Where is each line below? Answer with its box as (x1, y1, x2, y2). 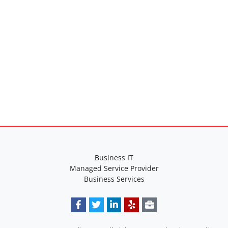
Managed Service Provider (69, 163, 159, 173)
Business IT (95, 153, 133, 162)
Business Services (83, 174, 145, 184)
